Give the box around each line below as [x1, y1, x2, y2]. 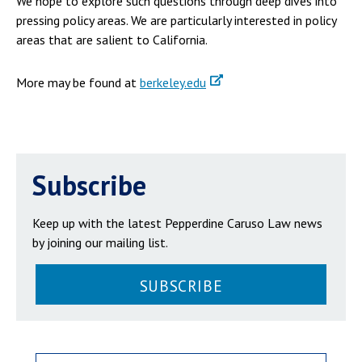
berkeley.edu [140, 74, 206, 91]
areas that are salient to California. [16, 32, 208, 48]
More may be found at [16, 74, 140, 91]
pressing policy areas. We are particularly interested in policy [16, 12, 336, 29]
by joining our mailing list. [32, 234, 168, 251]
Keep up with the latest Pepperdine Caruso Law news [32, 215, 322, 232]
